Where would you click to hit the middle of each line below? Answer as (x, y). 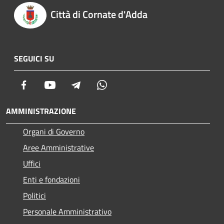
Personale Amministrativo (67, 211)
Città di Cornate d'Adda (99, 14)
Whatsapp (124, 84)
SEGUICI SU (34, 58)
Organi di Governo (54, 131)
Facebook (45, 84)
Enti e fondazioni (51, 179)
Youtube (69, 84)
